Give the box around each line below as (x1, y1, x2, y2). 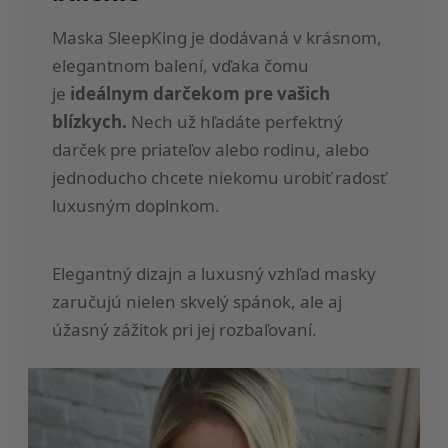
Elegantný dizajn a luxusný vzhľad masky (52, 261, 376, 285)
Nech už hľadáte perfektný (127, 109, 343, 133)
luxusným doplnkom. (52, 193, 220, 217)
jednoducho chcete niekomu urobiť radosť (52, 165, 386, 189)
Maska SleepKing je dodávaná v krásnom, (52, 25, 382, 49)
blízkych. (52, 109, 127, 133)
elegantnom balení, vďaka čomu (52, 53, 309, 77)
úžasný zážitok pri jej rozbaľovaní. (52, 317, 317, 341)
